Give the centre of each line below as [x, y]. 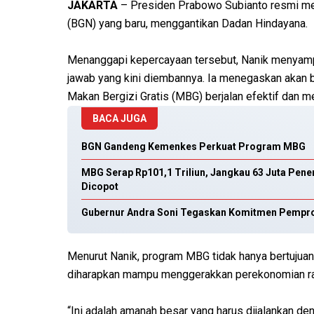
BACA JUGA [120, 119]
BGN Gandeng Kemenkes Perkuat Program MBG [193, 147]
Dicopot [100, 187]
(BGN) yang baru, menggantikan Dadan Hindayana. [187, 24]
